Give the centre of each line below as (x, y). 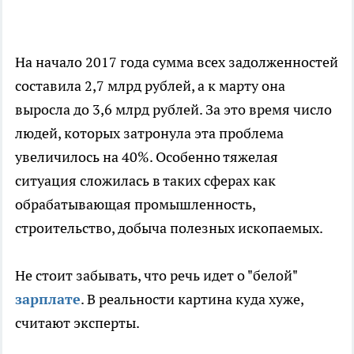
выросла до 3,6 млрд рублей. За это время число (173, 110)
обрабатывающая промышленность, (135, 205)
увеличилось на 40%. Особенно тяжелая (147, 157)
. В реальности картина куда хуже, (192, 299)
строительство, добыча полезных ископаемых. (169, 228)
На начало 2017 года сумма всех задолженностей (177, 62)
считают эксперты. (77, 323)
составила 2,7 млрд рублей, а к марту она (150, 86)
